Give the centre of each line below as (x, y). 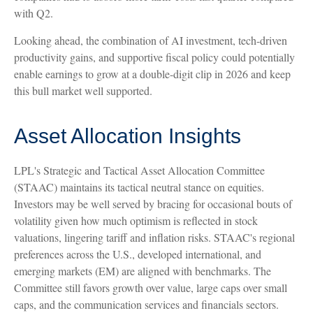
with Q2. (34, 13)
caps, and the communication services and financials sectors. (146, 304)
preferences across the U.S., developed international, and (138, 254)
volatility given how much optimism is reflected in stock (136, 220)
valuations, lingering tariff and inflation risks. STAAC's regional (154, 237)
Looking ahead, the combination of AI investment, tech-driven (151, 40)
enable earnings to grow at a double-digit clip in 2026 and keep (152, 73)
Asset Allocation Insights (128, 136)
